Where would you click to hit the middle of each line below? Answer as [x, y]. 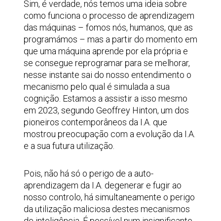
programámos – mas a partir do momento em [110, 39]
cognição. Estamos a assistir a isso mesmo [106, 98]
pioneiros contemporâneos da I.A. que [95, 122]
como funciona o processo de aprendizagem [109, 16]
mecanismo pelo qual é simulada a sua [97, 87]
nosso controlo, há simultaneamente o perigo [109, 197]
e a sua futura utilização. [69, 146]
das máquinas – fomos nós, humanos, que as [108, 27]
